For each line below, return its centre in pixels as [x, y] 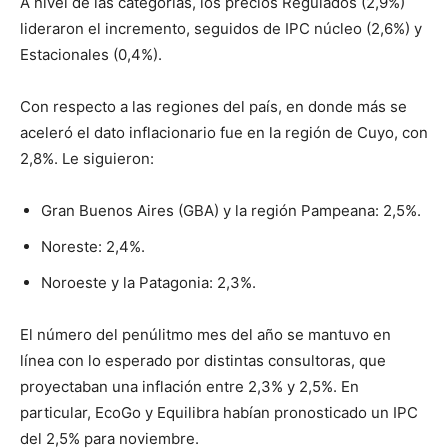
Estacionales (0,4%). [91, 54]
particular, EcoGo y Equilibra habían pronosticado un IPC [219, 412]
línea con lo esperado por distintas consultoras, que [203, 360]
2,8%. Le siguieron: [87, 158]
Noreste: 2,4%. [95, 246]
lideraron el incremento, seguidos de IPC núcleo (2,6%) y [221, 28]
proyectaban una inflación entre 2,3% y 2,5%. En [189, 386]
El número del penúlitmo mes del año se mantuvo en [205, 334]
